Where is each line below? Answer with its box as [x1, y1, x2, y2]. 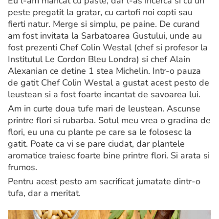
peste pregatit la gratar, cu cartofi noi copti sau [8, 6, 193, 18]
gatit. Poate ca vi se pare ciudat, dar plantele [8, 138, 185, 150]
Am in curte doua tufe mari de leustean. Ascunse [8, 103, 200, 114]
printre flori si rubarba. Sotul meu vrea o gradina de [8, 114, 211, 126]
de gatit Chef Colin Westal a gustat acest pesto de [8, 77, 209, 88]
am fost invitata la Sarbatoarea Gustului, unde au [8, 30, 202, 42]
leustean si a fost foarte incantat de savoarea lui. [8, 88, 200, 100]
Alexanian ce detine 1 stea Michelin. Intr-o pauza [8, 65, 201, 77]
